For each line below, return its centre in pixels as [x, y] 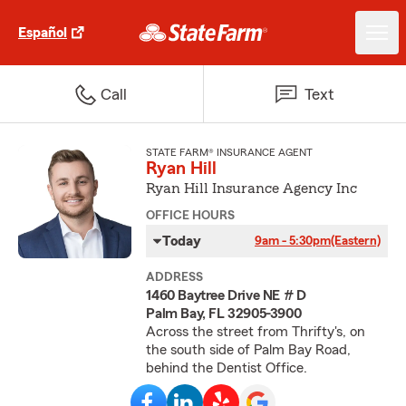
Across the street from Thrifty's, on [256, 332]
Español [43, 33]
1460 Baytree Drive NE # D [226, 295]
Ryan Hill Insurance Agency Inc [252, 188]
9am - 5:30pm [292, 241]
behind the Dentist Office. [227, 368]
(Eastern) [355, 241]
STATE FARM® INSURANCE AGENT [230, 152]
